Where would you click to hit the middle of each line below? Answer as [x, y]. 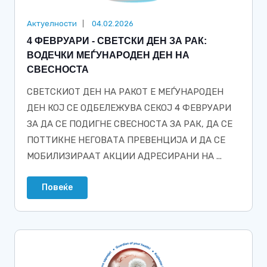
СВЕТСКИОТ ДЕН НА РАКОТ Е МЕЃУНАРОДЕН [125, 92]
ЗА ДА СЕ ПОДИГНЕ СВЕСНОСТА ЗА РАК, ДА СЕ [130, 124]
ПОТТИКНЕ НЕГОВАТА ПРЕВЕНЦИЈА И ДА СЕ [126, 140]
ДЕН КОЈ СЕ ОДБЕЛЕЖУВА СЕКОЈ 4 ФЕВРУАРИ [129, 108]
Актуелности [52, 24]
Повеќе [57, 187]
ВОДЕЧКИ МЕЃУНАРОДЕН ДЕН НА [108, 55]
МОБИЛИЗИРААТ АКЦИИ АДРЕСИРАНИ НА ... [124, 156]
